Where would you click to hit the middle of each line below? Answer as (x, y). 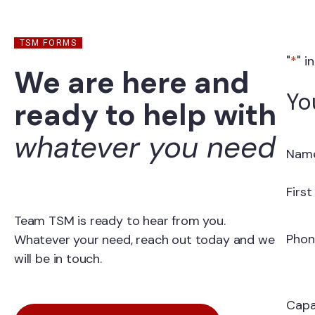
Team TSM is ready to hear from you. (120, 221)
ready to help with (145, 115)
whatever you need (145, 147)
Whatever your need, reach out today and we (144, 240)
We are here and (132, 83)
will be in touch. (58, 259)
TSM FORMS (48, 43)
